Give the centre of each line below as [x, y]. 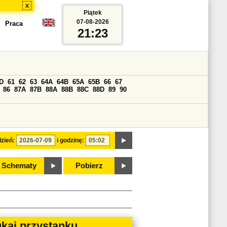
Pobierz [89, 166]
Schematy [19, 166]
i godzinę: [70, 140]
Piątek [92, 13]
